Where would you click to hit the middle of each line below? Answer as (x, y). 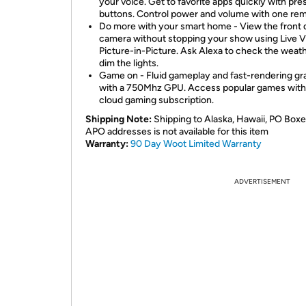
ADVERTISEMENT (262, 181)
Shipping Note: (119, 119)
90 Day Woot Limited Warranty (196, 144)
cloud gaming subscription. (156, 100)
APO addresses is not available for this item (177, 131)
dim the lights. (129, 63)
